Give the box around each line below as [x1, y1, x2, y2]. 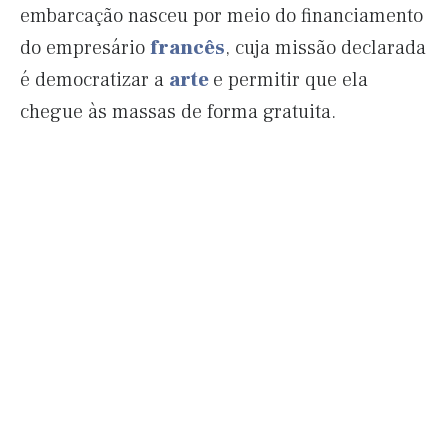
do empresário [20, 35, 150, 61]
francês [150, 35, 225, 61]
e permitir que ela [213, 67, 368, 93]
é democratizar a [20, 67, 169, 93]
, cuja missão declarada [225, 35, 426, 61]
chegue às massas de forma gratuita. [20, 99, 336, 125]
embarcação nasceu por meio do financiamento [20, 3, 423, 29]
